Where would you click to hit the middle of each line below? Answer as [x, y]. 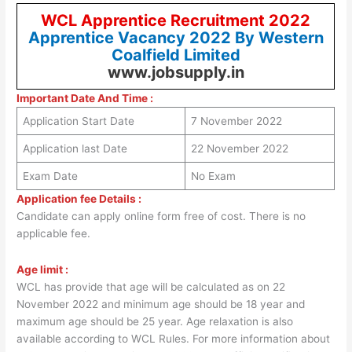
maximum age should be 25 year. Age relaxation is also [155, 321]
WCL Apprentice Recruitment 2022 [176, 20]
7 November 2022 [236, 121]
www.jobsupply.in [176, 72]
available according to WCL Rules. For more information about [174, 338]
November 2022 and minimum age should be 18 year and [161, 304]
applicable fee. [54, 233]
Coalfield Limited [176, 55]
